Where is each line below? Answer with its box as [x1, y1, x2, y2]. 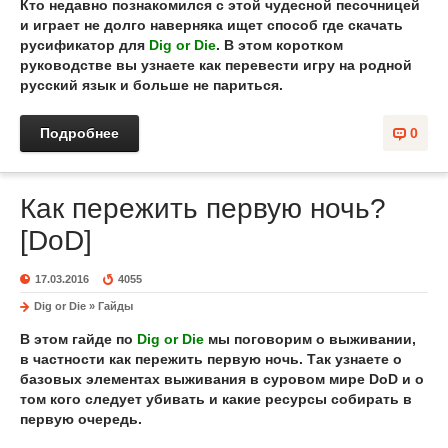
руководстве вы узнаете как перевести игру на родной [20, 57, 412, 73]
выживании [329, 331, 412, 347]
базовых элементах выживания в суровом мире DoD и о [20, 371, 424, 387]
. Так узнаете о [299, 351, 402, 367]
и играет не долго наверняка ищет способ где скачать [20, 17, 403, 33]
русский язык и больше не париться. [20, 77, 283, 93]
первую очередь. [20, 411, 142, 427]
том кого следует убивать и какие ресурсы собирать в [20, 391, 412, 407]
